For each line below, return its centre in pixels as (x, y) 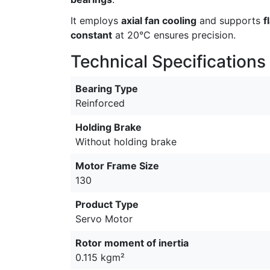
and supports (230, 21)
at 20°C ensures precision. (174, 35)
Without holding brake (126, 142)
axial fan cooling (159, 21)
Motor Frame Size (117, 166)
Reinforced (100, 103)
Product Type (107, 205)
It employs (96, 21)
